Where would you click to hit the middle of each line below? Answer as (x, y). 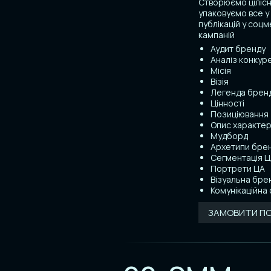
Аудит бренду (238, 48)
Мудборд (229, 135)
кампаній (216, 34)
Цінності (227, 103)
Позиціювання (239, 114)
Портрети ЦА (237, 168)
